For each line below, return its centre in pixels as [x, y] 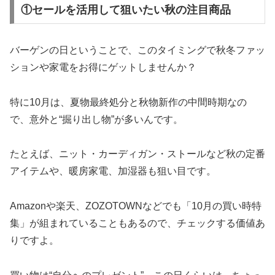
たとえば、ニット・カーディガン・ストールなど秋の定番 [137, 154]
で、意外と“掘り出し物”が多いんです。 [96, 119]
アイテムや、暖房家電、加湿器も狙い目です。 [113, 171]
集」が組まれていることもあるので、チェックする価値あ [137, 223]
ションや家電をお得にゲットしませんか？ [103, 67]
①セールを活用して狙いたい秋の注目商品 [126, 10]
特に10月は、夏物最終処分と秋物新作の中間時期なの [128, 102]
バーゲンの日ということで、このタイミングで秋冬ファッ [137, 50]
